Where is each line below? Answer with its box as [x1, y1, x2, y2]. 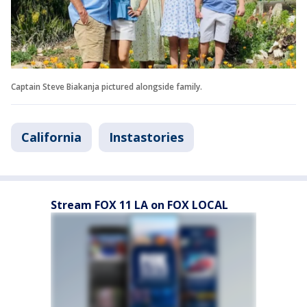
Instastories [109, 128, 184, 145]
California [21, 128, 82, 145]
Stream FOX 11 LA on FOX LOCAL [51, 197, 228, 212]
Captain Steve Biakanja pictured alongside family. [11, 80, 202, 93]
